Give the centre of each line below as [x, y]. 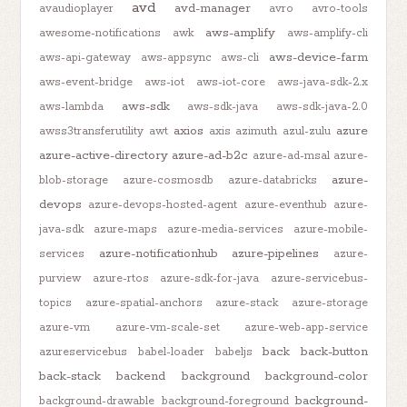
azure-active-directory [104, 155]
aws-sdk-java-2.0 [322, 106]
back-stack [70, 376]
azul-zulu [306, 131]
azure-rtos [120, 278]
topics [56, 303]
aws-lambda [72, 106]
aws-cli [240, 57]
